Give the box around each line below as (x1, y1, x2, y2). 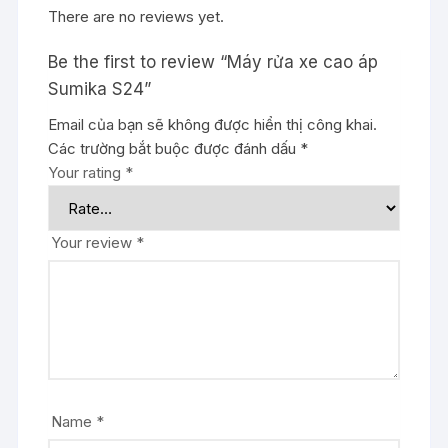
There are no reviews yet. (48, 7, 225, 26)
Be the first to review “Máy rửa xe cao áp (48, 52, 379, 72)
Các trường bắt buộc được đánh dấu (48, 139, 301, 158)
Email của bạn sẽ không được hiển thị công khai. (48, 115, 378, 134)
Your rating (48, 163, 126, 182)
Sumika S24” (48, 79, 152, 99)
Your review (51, 233, 137, 252)
